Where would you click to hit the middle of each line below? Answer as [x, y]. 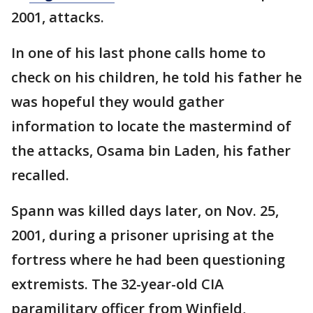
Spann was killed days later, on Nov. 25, [145, 211]
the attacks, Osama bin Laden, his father [151, 151]
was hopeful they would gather [118, 102]
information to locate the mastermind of [151, 126]
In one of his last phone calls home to [138, 53]
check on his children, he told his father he [156, 78]
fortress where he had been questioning [148, 260]
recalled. [40, 175]
